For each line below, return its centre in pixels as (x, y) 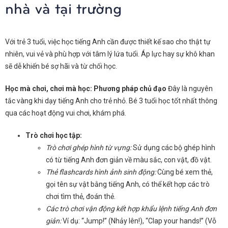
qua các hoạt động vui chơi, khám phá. (66, 113)
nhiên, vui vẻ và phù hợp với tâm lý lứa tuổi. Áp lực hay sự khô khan (110, 54)
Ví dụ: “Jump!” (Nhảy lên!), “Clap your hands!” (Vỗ (139, 221)
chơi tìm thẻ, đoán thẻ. (81, 196)
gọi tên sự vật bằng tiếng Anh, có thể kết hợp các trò (128, 184)
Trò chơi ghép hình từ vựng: (89, 148)
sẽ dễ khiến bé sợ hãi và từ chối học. (61, 66)
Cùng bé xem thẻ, (184, 172)
